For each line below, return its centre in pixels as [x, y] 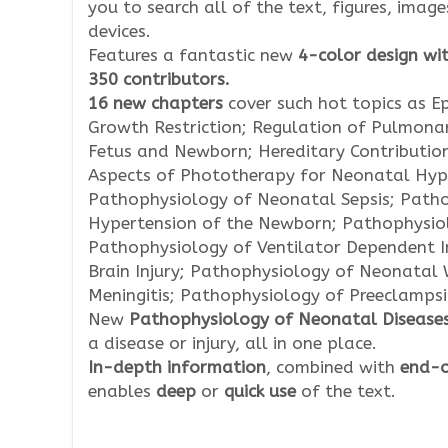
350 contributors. [159, 79]
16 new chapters [158, 103]
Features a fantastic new [193, 55]
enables [122, 391]
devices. [119, 31]
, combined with [333, 367]
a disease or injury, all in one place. [232, 343]
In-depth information [177, 367]
